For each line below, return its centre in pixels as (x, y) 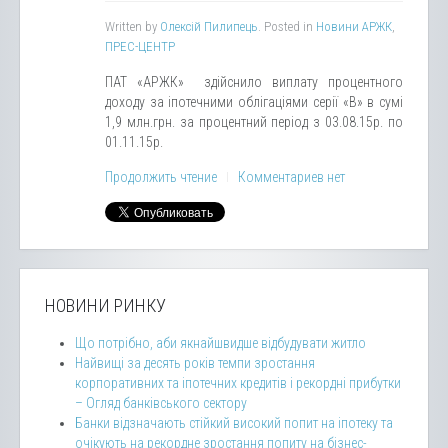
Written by (132, 26)
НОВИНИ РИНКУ (105, 305)
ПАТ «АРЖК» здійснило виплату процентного (254, 82)
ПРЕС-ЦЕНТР (140, 46)
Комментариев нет (291, 177)
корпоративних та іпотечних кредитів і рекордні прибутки (238, 383)
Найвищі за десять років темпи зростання (195, 363)
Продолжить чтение (161, 177)
